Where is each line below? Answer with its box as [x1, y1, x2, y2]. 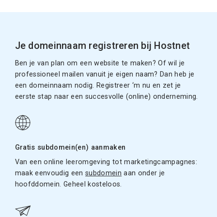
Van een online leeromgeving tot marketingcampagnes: [15, 158, 197, 166]
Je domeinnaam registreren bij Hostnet [15, 40, 190, 52]
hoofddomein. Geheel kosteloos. [15, 180, 122, 188]
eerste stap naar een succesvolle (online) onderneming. [15, 93, 198, 101]
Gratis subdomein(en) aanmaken [15, 143, 126, 152]
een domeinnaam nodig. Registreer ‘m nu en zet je [15, 81, 181, 90]
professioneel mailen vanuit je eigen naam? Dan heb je [15, 70, 195, 79]
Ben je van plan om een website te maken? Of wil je [15, 59, 185, 68]
